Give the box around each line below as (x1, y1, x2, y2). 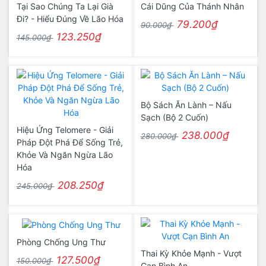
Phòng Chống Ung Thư (16, 236, 106, 247)
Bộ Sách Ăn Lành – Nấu (140, 100, 232, 110)
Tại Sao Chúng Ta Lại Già (16, 1, 113, 11)
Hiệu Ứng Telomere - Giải (16, 125, 113, 135)
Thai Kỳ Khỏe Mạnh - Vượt (140, 248, 242, 258)
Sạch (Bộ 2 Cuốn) (140, 112, 208, 122)
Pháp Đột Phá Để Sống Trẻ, (16, 137, 123, 147)
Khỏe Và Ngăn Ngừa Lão (16, 150, 113, 160)
